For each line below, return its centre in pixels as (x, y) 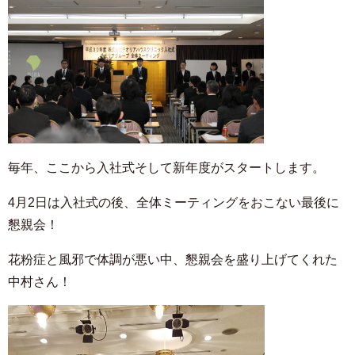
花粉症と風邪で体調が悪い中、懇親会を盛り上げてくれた (173, 260)
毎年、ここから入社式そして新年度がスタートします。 (166, 168)
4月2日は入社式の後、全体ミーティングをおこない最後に (174, 202)
